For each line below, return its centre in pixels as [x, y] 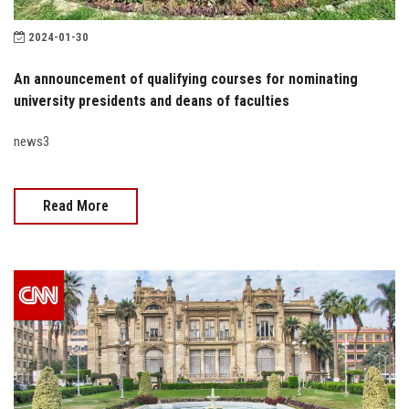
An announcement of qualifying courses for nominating [186, 79]
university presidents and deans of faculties [152, 100]
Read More [76, 205]
